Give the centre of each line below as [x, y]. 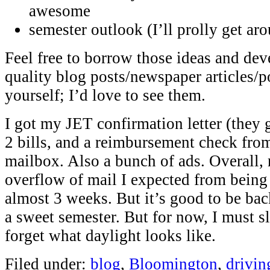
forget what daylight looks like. [110, 236]
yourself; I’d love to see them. [105, 96]
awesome [60, 11]
